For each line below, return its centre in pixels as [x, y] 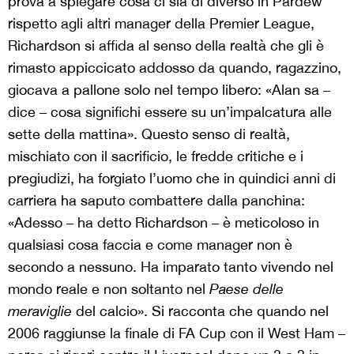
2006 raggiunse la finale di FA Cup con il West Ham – [177, 333]
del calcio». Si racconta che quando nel [200, 311]
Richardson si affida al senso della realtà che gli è [166, 45]
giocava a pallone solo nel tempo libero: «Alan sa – [169, 89]
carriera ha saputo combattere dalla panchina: [156, 200]
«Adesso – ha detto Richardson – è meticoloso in [164, 222]
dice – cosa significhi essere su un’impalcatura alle [170, 111]
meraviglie [40, 311]
